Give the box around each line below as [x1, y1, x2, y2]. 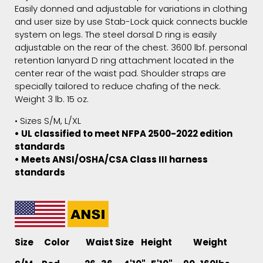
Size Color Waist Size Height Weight [15, 236, 231, 249]
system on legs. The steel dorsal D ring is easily [15, 28, 217, 41]
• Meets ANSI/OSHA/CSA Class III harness [15, 153, 208, 166]
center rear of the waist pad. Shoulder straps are [15, 67, 226, 80]
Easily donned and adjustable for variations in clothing [15, 2, 247, 15]
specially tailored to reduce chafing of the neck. [15, 80, 221, 93]
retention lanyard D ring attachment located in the [15, 54, 234, 67]
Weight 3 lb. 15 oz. [15, 93, 89, 106]
